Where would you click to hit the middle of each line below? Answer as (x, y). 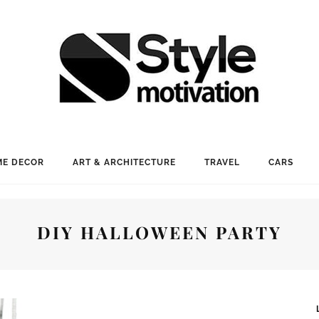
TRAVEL (222, 162)
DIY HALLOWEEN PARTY (159, 232)
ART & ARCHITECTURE (124, 162)
